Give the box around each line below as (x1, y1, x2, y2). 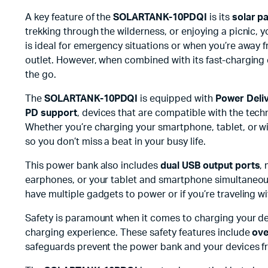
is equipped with (138, 94, 215, 103)
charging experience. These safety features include (25, 228, 252, 237)
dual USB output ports (160, 161, 260, 170)
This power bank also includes (25, 161, 161, 170)
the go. (25, 70, 56, 80)
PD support (25, 108, 77, 118)
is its (206, 13, 232, 22)
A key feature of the (25, 13, 114, 22)
